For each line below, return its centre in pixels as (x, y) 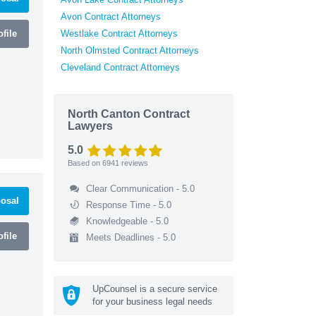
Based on (85, 163)
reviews (134, 163)
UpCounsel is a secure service (155, 288)
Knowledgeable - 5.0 (127, 221)
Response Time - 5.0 (128, 205)
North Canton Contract (129, 114)
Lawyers (90, 126)
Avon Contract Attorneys (111, 16)
